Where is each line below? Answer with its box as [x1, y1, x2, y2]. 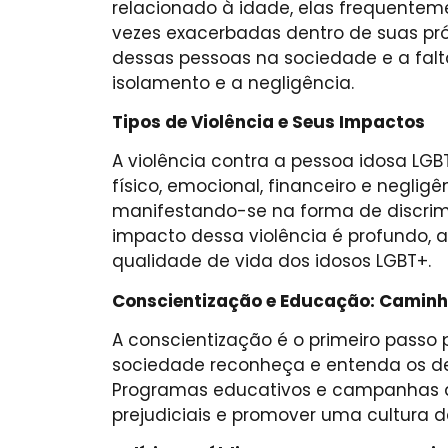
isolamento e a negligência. [112, 70, 354, 95]
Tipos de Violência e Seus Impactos [112, 109, 425, 134]
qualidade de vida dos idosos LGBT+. [112, 249, 431, 274]
